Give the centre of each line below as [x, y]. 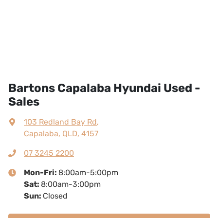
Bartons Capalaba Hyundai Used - [104, 88]
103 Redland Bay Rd [60, 122]
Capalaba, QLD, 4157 [61, 134]
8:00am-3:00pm [71, 184]
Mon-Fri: [41, 173]
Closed [55, 196]
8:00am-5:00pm [88, 173]
